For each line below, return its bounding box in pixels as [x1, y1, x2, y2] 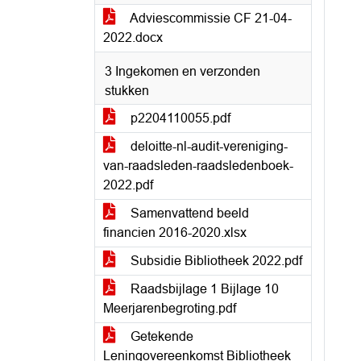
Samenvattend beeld [127, 206, 249, 220]
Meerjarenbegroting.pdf [103, 301, 236, 315]
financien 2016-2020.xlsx [103, 226, 247, 239]
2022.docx [103, 31, 163, 44]
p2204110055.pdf [127, 111, 230, 125]
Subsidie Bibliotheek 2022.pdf [127, 254, 302, 268]
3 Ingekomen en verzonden [105, 64, 260, 78]
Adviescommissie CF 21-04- [127, 11, 292, 25]
